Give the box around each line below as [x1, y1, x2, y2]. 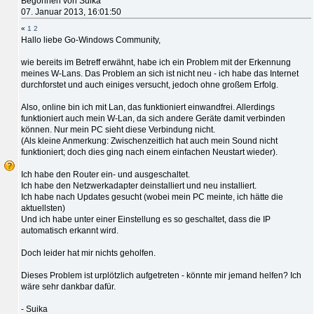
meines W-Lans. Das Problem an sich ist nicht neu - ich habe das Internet [21, 68, 299, 78]
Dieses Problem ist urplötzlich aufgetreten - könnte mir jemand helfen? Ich [21, 270, 301, 280]
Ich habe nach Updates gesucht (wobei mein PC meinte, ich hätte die [21, 191, 283, 202]
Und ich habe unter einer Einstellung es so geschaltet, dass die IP [21, 214, 271, 224]
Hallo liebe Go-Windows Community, [21, 34, 161, 45]
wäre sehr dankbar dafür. [21, 281, 116, 292]
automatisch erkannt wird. [21, 225, 118, 235]
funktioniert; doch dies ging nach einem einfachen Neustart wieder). [21, 146, 278, 157]
